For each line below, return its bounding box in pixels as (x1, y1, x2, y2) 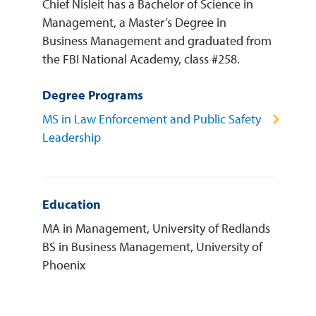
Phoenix (42, 257, 85, 273)
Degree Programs (42, 87, 143, 103)
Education (42, 196, 101, 212)
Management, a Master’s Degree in (42, 14, 226, 30)
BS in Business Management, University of (42, 238, 262, 255)
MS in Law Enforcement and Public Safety (42, 111, 261, 127)
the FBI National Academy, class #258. (42, 51, 240, 67)
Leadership (42, 129, 101, 145)
